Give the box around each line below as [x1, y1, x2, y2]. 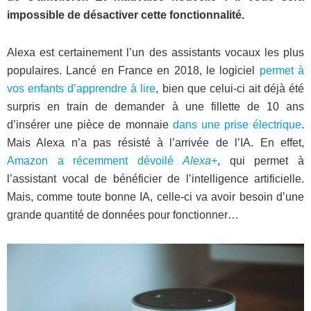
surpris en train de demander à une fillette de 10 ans [7, 101, 304, 112]
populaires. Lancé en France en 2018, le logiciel [7, 65, 260, 76]
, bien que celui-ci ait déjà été [155, 83, 305, 94]
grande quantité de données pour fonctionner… [7, 209, 239, 221]
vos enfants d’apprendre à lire [7, 83, 156, 94]
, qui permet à [217, 155, 305, 167]
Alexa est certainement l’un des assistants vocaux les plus [7, 47, 304, 58]
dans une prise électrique [172, 119, 301, 131]
